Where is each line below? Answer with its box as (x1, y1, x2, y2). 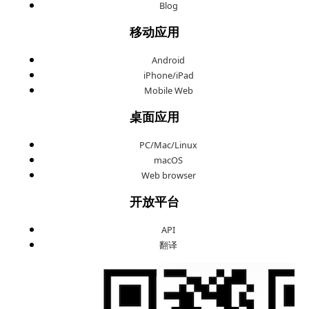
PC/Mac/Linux (139, 138, 197, 151)
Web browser (141, 168, 196, 181)
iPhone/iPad (143, 68, 194, 81)
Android (152, 53, 185, 66)
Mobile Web (143, 83, 193, 97)
